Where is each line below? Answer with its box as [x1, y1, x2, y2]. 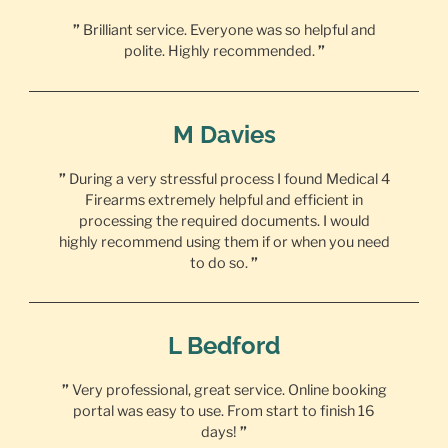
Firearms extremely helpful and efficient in [85, 190, 363, 209]
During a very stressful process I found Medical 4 [65, 169, 390, 188]
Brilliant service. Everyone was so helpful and [79, 20, 376, 39]
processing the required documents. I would [78, 211, 370, 230]
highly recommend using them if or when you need [58, 232, 390, 251]
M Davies [172, 119, 276, 149]
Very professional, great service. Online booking [68, 381, 387, 400]
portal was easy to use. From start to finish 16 [73, 402, 375, 421]
